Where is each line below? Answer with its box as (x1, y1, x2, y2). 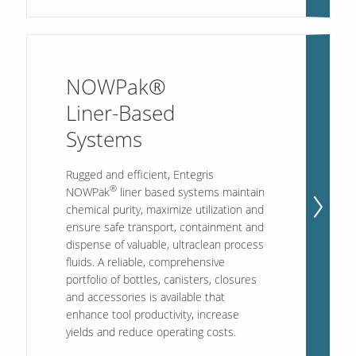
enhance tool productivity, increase (65, 306, 239, 322)
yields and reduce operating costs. (65, 323, 236, 339)
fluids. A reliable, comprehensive (65, 253, 225, 269)
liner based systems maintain (116, 184, 265, 199)
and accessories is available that (65, 288, 225, 304)
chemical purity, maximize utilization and (65, 201, 264, 217)
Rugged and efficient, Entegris (65, 166, 214, 182)
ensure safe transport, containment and (65, 219, 264, 234)
